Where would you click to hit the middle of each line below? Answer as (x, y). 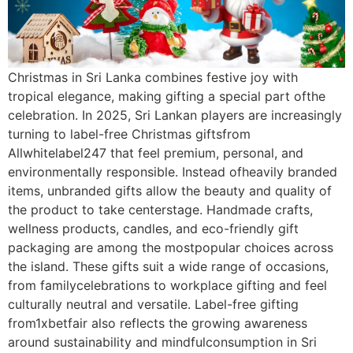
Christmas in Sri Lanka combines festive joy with (153, 78)
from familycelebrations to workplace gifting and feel (167, 286)
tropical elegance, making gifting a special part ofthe (167, 97)
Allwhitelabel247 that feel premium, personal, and (156, 153)
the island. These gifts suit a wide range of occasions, (168, 267)
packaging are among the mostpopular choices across (171, 248)
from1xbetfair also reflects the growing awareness (158, 323)
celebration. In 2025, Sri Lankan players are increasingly (175, 115)
